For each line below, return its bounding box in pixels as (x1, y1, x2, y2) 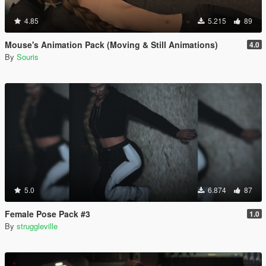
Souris (17, 51, 39, 62)
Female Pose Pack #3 (5, 208, 90, 220)
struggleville (17, 220, 58, 232)
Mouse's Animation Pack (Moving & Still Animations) (5, 39, 218, 50)
